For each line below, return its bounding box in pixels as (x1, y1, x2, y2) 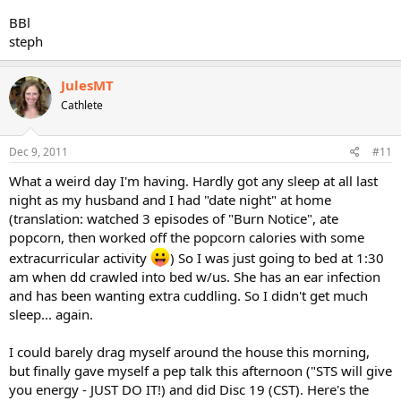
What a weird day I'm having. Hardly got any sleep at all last (9, 171, 378, 190)
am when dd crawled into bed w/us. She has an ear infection (9, 267, 380, 286)
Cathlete (61, 98, 103, 113)
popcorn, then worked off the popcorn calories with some (9, 227, 364, 246)
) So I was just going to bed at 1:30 (170, 248, 384, 267)
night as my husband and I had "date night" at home (9, 190, 331, 209)
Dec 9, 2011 (9, 143, 68, 159)
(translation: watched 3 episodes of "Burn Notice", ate (9, 209, 338, 227)
